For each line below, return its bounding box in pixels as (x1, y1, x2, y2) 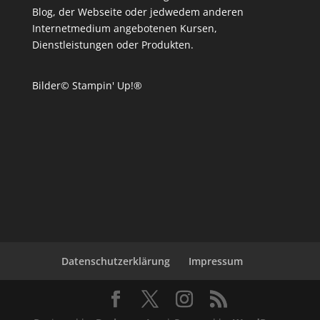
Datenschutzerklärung (61, 254, 170, 268)
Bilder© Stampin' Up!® (31, 79, 142, 93)
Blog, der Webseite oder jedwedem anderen (31, 5, 244, 19)
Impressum (188, 254, 243, 268)
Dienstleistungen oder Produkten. (31, 38, 194, 52)
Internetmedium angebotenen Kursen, (31, 21, 217, 36)
